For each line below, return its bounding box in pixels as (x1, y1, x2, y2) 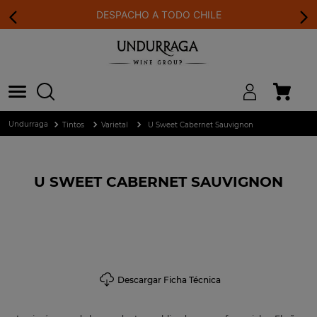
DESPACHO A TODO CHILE (96, 8, 221, 21)
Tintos (62, 120, 84, 129)
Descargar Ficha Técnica (117, 274, 221, 285)
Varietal (101, 120, 128, 129)
